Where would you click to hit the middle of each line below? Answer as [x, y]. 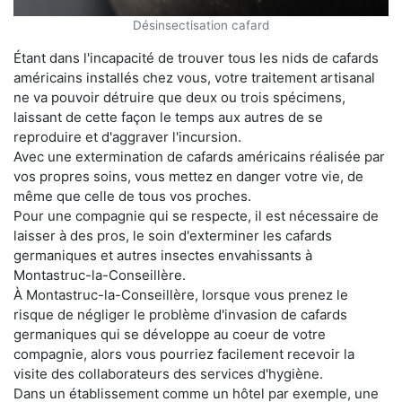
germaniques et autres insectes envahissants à [163, 255]
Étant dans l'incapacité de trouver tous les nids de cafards [196, 57]
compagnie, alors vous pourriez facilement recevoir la [184, 354]
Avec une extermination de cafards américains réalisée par [199, 156]
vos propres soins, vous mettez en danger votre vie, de [188, 176]
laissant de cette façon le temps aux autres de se [168, 117]
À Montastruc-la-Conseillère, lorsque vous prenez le [181, 294]
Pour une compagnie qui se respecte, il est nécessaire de [196, 215]
